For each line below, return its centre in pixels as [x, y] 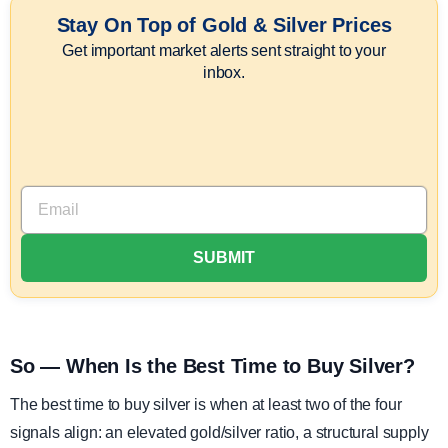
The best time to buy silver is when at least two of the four [206, 404]
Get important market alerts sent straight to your [224, 50]
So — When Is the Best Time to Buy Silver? [212, 366]
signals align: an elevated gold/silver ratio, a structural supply [219, 432]
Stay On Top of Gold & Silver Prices [224, 25]
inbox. [224, 72]
